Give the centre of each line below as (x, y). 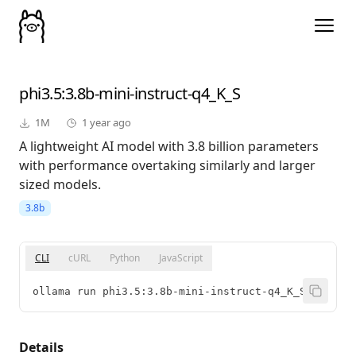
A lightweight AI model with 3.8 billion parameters (169, 147)
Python (125, 258)
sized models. (60, 185)
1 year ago (106, 123)
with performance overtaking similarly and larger (167, 166)
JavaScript (181, 258)
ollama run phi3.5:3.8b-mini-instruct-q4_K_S (169, 292)
